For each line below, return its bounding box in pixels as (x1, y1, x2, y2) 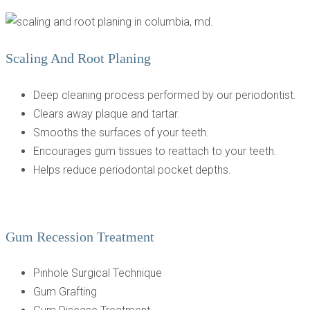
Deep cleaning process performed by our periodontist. (33, 89, 296, 102)
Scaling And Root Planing (6, 51, 151, 66)
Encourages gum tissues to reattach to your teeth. (33, 145, 277, 158)
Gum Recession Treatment (6, 228, 154, 244)
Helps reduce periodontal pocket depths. (33, 163, 231, 177)
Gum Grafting (33, 285, 97, 299)
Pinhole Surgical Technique (33, 266, 162, 280)
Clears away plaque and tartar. (33, 107, 180, 121)
